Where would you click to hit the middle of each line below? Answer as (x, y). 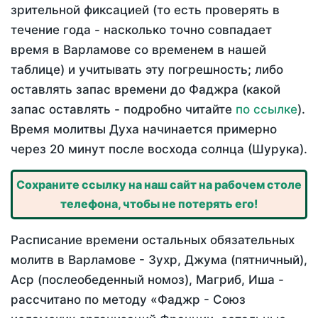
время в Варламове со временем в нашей (138, 50)
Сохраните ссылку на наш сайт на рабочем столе (159, 185)
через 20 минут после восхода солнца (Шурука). (159, 149)
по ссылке (267, 110)
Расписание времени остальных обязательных (153, 240)
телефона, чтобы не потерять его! (159, 204)
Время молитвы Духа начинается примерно (144, 130)
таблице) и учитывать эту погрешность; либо (147, 70)
